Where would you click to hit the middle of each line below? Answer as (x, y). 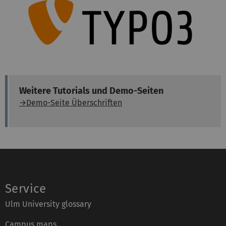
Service (26, 189)
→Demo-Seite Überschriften (71, 103)
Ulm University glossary (48, 204)
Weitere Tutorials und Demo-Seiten (91, 91)
